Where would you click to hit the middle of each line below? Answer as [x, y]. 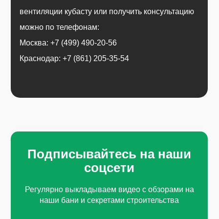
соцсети [109, 168]
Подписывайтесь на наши [109, 154]
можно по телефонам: [59, 27]
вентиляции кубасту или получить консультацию [107, 12]
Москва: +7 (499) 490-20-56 [68, 43]
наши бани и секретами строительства [109, 200]
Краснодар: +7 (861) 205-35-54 [74, 59]
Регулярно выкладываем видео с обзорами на [109, 190]
